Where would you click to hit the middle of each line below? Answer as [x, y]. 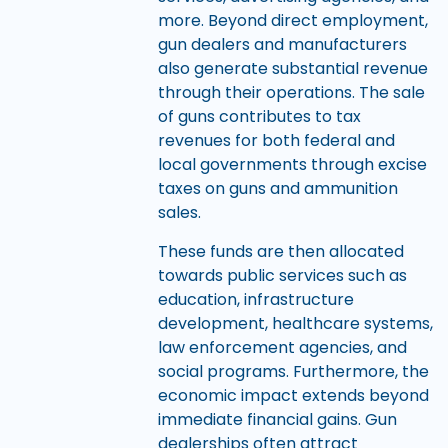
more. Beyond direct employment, [292, 21]
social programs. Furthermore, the [293, 371]
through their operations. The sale [291, 93]
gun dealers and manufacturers [282, 45]
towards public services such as [282, 275]
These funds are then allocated [280, 251]
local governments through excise [292, 165]
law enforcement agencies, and [282, 347]
